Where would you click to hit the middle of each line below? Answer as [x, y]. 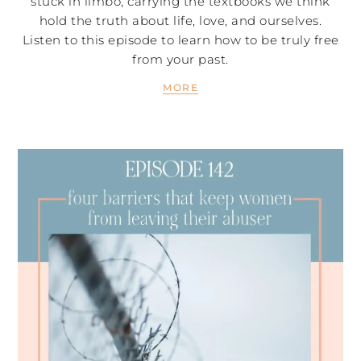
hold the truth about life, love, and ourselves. [180, 21]
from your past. [180, 60]
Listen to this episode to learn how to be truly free [180, 40]
